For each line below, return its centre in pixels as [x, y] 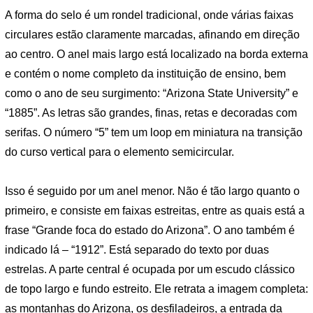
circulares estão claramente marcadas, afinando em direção [152, 35]
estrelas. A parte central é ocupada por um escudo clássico [150, 270]
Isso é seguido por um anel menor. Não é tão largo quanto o [152, 191]
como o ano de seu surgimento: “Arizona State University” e [152, 94]
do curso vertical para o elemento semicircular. [119, 152]
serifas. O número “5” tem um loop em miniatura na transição [154, 133]
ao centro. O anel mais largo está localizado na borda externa [156, 54]
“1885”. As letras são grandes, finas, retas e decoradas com [151, 113]
